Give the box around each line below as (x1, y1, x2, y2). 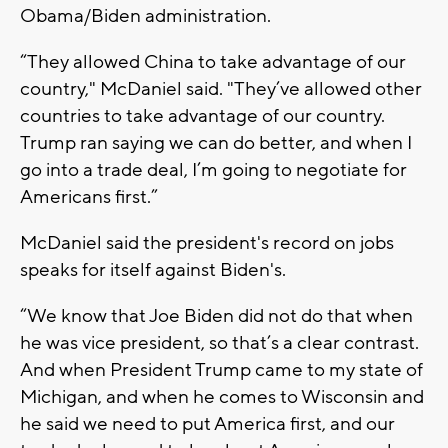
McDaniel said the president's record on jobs (20, 230, 394, 255)
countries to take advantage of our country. (20, 103, 385, 128)
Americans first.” (20, 184, 158, 209)
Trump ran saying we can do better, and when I (20, 130, 412, 155)
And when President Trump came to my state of (20, 357, 423, 382)
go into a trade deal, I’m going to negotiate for (20, 157, 407, 182)
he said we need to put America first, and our (20, 411, 395, 436)
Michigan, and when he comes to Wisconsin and (20, 384, 424, 409)
